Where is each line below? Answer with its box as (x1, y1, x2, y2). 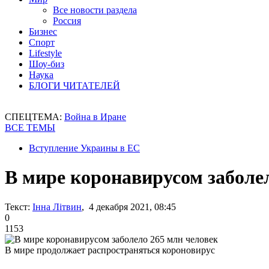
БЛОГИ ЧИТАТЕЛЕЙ (29, 80, 120, 91)
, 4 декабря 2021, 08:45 (82, 201, 176, 212)
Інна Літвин (32, 201, 82, 212)
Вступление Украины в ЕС (29, 143, 140, 153)
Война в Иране (64, 112, 126, 122)
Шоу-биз (29, 59, 64, 69)
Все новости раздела (53, 5, 137, 15)
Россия (53, 16, 81, 26)
